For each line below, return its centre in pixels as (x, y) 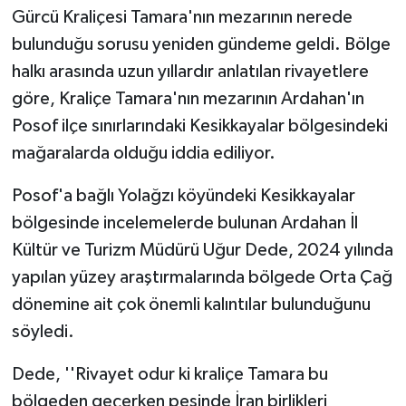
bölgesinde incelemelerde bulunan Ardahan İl (184, 222)
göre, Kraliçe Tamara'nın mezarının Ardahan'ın (188, 98)
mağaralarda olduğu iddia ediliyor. (143, 153)
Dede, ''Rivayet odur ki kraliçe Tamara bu (169, 374)
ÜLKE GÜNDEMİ (106, 16)
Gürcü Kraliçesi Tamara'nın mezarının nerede (182, 17)
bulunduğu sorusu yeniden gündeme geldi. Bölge (201, 44)
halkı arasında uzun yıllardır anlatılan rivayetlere (190, 71)
